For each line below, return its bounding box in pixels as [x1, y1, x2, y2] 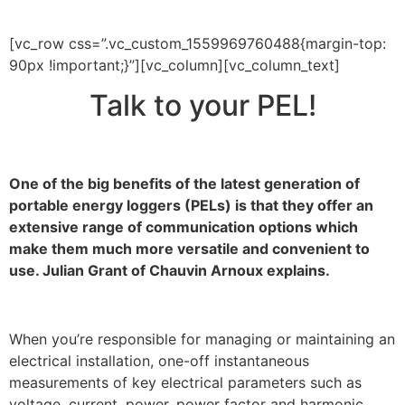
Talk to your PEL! [89, 88, 316, 124]
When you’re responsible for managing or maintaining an [9, 330, 395, 349]
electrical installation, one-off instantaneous [9, 352, 309, 371]
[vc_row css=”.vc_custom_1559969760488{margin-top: [9, 33, 386, 52]
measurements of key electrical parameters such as [9, 373, 362, 392]
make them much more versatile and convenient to [9, 239, 370, 258]
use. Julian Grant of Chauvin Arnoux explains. [9, 260, 330, 279]
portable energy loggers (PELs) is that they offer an [9, 195, 373, 214]
